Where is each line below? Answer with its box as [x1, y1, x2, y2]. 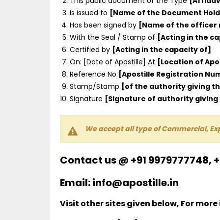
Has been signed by [70, 20, 138, 30]
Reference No [70, 69, 118, 79]
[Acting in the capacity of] [112, 44, 211, 55]
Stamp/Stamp [70, 81, 121, 91]
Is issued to [70, 7, 110, 18]
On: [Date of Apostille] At [70, 56, 157, 67]
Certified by [70, 44, 112, 55]
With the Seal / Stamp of [70, 32, 157, 42]
